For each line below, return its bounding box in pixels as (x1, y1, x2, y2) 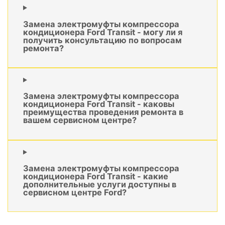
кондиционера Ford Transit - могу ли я (23, 27, 182, 37)
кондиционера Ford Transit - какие (23, 171, 168, 182)
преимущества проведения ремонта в (23, 107, 183, 118)
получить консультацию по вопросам (23, 35, 182, 45)
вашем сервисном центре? (23, 115, 137, 126)
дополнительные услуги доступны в (23, 179, 176, 190)
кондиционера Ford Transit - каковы (23, 99, 174, 109)
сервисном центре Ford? (23, 187, 127, 198)
